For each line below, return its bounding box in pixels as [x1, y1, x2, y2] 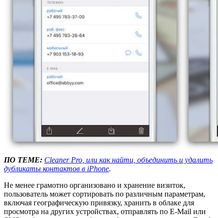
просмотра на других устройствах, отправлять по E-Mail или [4, 207, 206, 216]
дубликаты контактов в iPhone [4, 164, 109, 173]
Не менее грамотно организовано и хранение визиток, [4, 181, 185, 189]
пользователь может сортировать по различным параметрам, [4, 189, 205, 198]
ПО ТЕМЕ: [4, 155, 42, 164]
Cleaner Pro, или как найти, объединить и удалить [44, 155, 213, 164]
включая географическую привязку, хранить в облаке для [4, 198, 194, 207]
